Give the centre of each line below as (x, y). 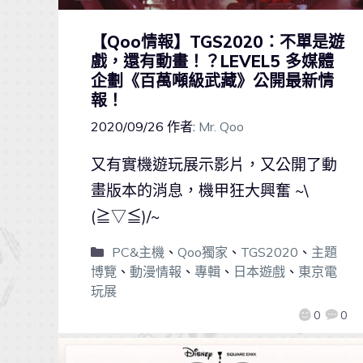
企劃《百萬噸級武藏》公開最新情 (212, 81)
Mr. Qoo (221, 127)
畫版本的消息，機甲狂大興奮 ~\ (199, 191)
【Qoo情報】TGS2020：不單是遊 (218, 42)
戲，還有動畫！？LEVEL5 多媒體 (212, 61)
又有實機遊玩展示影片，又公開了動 (214, 165)
